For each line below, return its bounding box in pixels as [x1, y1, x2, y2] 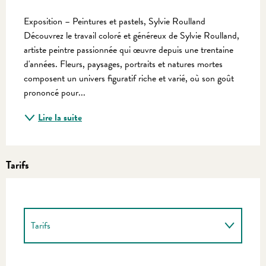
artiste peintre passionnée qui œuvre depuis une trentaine [24, 42, 233, 57]
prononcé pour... [24, 85, 85, 100]
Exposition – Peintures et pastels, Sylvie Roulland [24, 14, 205, 28]
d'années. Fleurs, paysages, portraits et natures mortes [24, 56, 223, 71]
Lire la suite [38, 110, 82, 125]
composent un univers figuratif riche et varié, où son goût [24, 71, 234, 85]
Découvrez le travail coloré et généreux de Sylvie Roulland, [24, 28, 239, 43]
